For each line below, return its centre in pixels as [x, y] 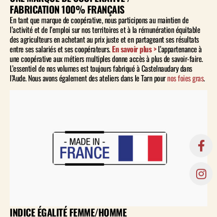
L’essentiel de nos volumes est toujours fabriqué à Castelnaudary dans [101, 69]
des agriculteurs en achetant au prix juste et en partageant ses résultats [104, 39]
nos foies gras [185, 78]
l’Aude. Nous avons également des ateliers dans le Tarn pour [88, 78]
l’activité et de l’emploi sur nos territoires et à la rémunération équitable [105, 30]
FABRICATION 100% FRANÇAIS [67, 9]
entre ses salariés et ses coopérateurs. [61, 49]
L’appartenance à [180, 49]
